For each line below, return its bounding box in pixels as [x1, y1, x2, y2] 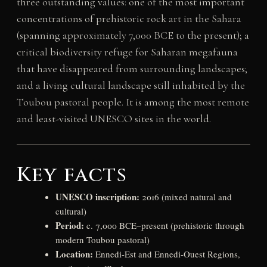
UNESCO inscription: [55, 190, 139, 203]
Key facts [16, 162, 128, 190]
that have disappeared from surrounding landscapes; [16, 61, 247, 75]
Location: [55, 247, 93, 260]
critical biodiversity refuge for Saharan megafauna [16, 45, 238, 58]
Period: [55, 218, 84, 232]
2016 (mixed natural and [139, 190, 232, 203]
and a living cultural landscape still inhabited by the [16, 78, 245, 92]
